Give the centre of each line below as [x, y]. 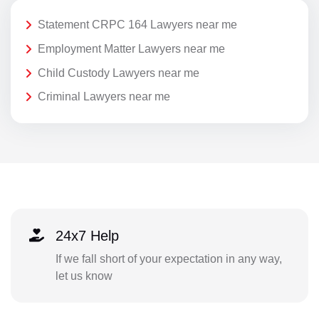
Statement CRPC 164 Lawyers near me [137, 25]
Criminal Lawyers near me [104, 97]
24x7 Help [87, 235]
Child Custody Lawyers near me [119, 73]
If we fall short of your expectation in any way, [168, 258]
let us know [84, 276]
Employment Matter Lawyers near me [131, 48]
